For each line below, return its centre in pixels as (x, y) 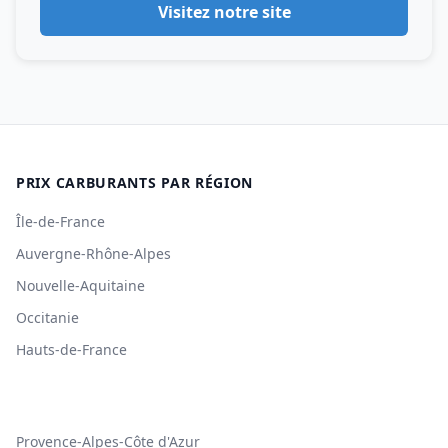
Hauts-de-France (71, 349)
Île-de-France (60, 221)
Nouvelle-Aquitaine (80, 285)
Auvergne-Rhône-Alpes (93, 253)
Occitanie (47, 317)
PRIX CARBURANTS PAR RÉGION (135, 182)
